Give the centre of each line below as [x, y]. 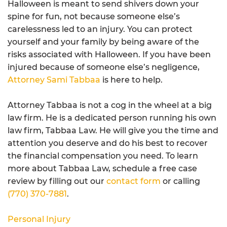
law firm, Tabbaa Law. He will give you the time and [113, 130]
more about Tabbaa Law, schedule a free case [102, 168]
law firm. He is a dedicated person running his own [112, 118]
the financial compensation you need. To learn [103, 156]
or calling [180, 181]
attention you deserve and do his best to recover [108, 143]
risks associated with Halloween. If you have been [109, 54]
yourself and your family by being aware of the [103, 42]
